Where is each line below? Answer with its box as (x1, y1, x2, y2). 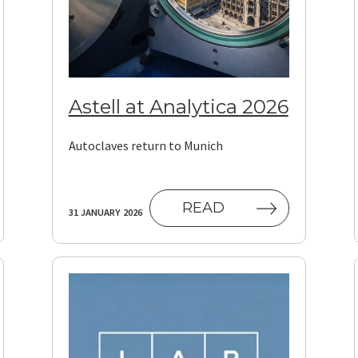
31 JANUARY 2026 (68, 205, 142, 218)
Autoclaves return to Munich (68, 137, 223, 153)
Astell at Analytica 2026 (68, 94, 288, 118)
